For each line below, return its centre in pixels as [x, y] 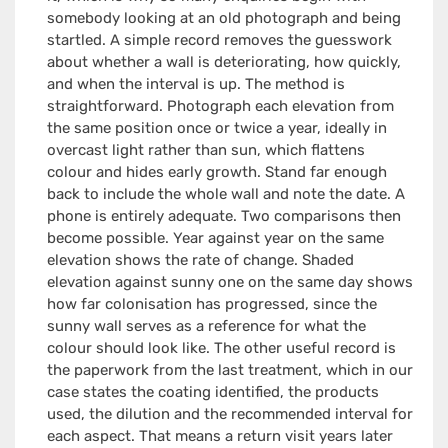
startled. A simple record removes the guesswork [219, 40]
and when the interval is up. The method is [195, 84]
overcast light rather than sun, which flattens [205, 150]
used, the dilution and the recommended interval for [229, 414]
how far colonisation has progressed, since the [211, 304]
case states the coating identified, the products [212, 392]
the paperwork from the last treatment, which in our [229, 370]
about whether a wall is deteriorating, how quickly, [223, 62]
